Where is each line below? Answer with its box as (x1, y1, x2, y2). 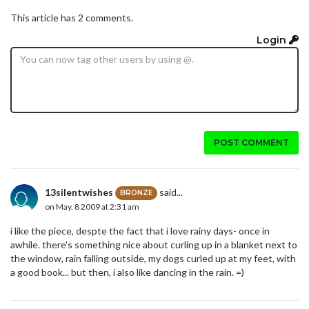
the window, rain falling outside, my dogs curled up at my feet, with (10, 252, 296, 264)
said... (157, 186, 183, 198)
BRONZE (120, 188, 152, 198)
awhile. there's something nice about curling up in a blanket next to (10, 238, 297, 250)
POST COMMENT (214, 137, 289, 148)
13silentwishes (45, 186, 113, 198)
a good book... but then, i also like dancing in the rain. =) (10, 266, 244, 278)
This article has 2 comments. (10, 12, 133, 24)
